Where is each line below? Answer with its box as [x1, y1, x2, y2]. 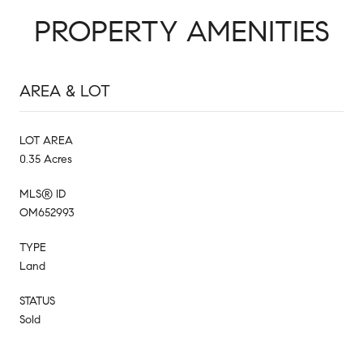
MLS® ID [19, 186, 66, 201]
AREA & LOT [19, 80, 110, 101]
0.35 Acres [19, 152, 72, 166]
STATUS [19, 293, 55, 308]
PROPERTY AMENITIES [33, 12, 330, 49]
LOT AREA [19, 133, 73, 147]
